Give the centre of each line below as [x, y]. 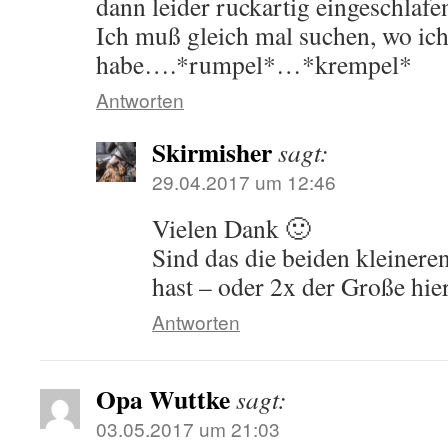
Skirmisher [212, 152]
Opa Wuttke [163, 399]
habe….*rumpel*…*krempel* [254, 64]
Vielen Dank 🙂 [231, 228]
